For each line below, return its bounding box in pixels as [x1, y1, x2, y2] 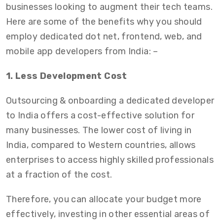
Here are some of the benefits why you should [6, 16, 202, 27]
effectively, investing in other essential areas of [6, 209, 210, 220]
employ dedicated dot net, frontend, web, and [6, 31, 202, 42]
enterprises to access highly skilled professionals [6, 154, 214, 165]
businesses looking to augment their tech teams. [6, 1, 213, 12]
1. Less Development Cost [6, 71, 129, 81]
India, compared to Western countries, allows [6, 140, 196, 150]
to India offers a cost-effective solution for [6, 110, 195, 121]
